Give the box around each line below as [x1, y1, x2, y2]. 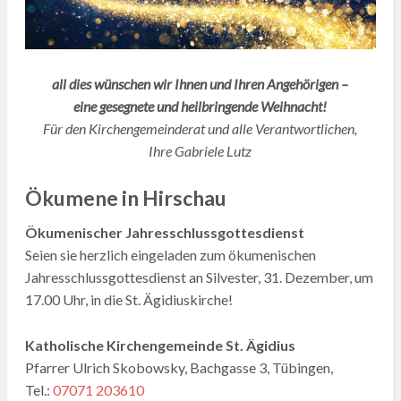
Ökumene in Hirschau [24, 184, 226, 210]
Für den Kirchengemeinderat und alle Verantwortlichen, [43, 119, 357, 137]
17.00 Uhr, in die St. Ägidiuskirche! [24, 291, 233, 309]
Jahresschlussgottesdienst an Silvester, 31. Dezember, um [24, 269, 373, 286]
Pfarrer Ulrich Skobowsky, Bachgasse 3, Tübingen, [24, 359, 333, 377]
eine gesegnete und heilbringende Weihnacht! [73, 97, 327, 115]
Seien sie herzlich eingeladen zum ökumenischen [24, 246, 316, 264]
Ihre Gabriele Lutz [149, 141, 252, 159]
